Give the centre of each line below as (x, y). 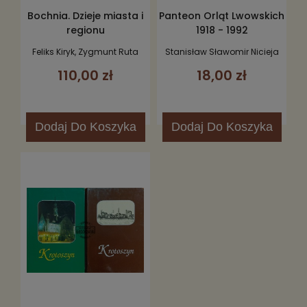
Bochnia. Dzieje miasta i (85, 15)
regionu (85, 30)
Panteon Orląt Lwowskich (222, 15)
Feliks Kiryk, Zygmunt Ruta (85, 51)
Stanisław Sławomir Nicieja (222, 51)
